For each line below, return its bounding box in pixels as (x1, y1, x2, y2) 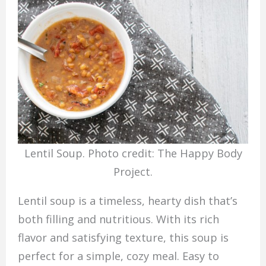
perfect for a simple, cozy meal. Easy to (17, 248, 219, 263)
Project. (113, 164, 153, 179)
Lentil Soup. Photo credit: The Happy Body (24, 145, 242, 160)
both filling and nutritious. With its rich (17, 211, 219, 226)
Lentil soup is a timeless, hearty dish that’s (17, 193, 237, 208)
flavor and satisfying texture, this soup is (17, 230, 229, 245)
